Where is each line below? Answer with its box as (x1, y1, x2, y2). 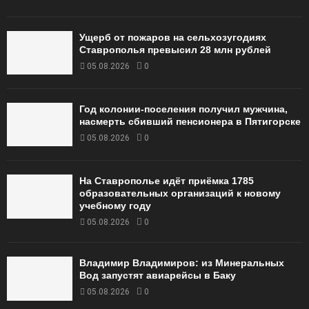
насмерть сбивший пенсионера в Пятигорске (79, 116, 301, 128)
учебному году (79, 200, 151, 212)
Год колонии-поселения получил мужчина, (79, 103, 288, 115)
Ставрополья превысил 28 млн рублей (79, 43, 271, 55)
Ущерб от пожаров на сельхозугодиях (79, 31, 266, 43)
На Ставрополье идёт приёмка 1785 (79, 175, 254, 187)
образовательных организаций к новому (79, 188, 281, 199)
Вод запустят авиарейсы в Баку (79, 270, 236, 281)
